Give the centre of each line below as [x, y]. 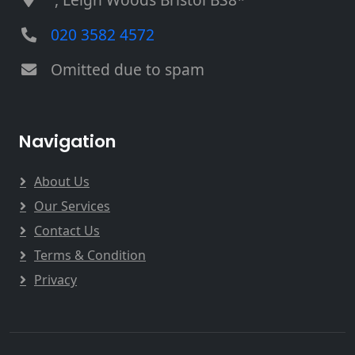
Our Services [72, 206]
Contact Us [67, 230]
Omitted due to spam [128, 69]
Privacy [55, 279]
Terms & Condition [90, 255]
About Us [62, 181]
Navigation [68, 141]
